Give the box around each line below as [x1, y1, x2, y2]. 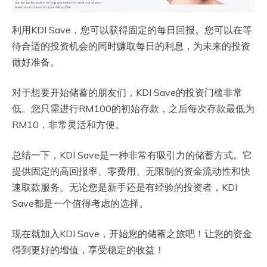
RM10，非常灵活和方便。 [12, 118, 125, 131]
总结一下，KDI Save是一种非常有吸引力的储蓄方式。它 [12, 148, 252, 161]
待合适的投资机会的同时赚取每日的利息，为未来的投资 [12, 39, 250, 52]
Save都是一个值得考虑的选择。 [12, 197, 148, 209]
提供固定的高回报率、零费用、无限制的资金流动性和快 [12, 164, 250, 177]
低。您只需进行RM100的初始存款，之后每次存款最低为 [12, 102, 254, 114]
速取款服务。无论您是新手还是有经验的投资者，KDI [12, 181, 237, 193]
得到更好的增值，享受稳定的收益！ [12, 243, 164, 256]
